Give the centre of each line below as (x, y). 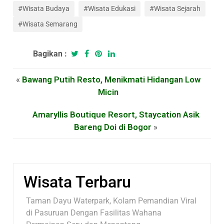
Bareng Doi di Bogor (113, 127)
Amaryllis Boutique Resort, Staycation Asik (116, 114)
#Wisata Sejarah (175, 8)
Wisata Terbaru (77, 182)
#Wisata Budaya (44, 8)
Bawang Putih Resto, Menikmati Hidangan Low (111, 79)
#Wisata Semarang (48, 24)
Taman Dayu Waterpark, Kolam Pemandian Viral (111, 200)
